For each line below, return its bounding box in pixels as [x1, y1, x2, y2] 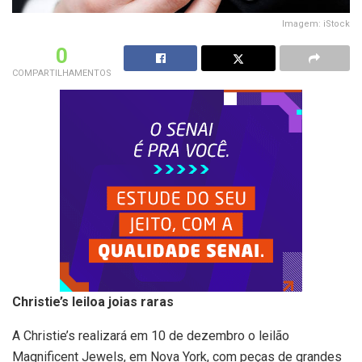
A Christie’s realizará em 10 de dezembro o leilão [12, 327, 289, 343]
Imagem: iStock [282, 18, 350, 29]
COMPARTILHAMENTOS [12, 67, 112, 78]
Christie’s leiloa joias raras [12, 293, 174, 309]
